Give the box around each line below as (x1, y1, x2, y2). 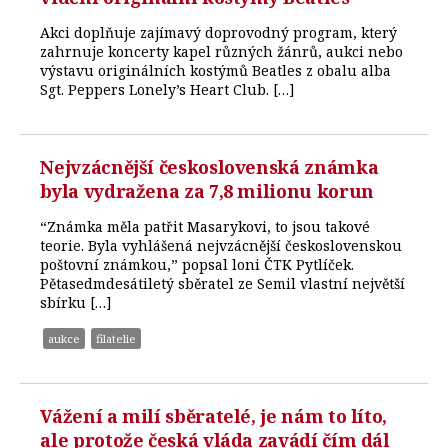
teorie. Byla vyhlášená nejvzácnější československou (40, 236, 403, 256)
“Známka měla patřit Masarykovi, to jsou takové (40, 217, 371, 237)
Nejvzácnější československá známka (40, 155, 379, 180)
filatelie (96, 331, 137, 347)
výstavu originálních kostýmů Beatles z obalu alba (40, 61, 392, 81)
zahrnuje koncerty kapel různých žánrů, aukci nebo (40, 42, 404, 62)
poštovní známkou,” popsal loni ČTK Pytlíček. (40, 255, 355, 275)
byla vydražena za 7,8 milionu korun (40, 179, 374, 204)
